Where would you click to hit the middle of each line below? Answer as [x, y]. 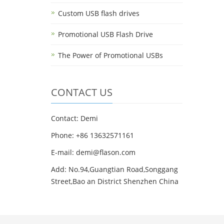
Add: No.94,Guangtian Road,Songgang [114, 169]
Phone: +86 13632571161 [92, 135]
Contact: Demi [74, 118]
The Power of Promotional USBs [110, 55]
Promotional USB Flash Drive [105, 34]
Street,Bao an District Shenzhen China [115, 181]
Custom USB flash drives [99, 13]
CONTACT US [82, 92]
